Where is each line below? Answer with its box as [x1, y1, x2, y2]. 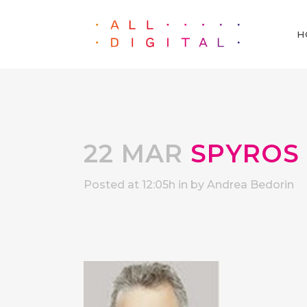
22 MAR [84, 138, 183, 169]
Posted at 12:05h [84, 178, 175, 191]
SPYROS [183, 138, 299, 169]
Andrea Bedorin [207, 178, 294, 191]
